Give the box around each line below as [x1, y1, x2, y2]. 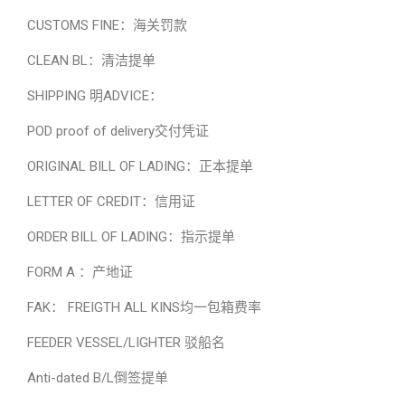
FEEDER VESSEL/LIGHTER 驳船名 [27, 334, 225, 351]
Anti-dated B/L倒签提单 [27, 370, 168, 386]
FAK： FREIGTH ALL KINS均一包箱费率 [27, 299, 261, 316]
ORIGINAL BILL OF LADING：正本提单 [27, 158, 253, 174]
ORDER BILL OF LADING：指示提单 [27, 229, 235, 245]
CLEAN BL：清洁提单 [27, 52, 155, 69]
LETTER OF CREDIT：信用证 [27, 193, 195, 210]
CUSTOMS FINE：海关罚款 [27, 17, 187, 33]
